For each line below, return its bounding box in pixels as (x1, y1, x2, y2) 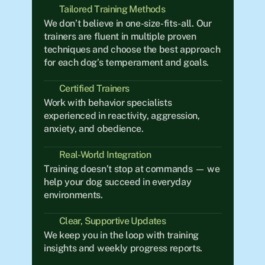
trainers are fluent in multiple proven (43, 31, 196, 42)
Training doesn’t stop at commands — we (43, 163, 220, 174)
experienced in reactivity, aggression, (43, 110, 200, 121)
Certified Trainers (59, 83, 129, 94)
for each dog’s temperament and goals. (43, 57, 209, 68)
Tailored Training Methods (59, 4, 165, 15)
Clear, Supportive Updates (59, 215, 166, 227)
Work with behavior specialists (43, 97, 172, 108)
